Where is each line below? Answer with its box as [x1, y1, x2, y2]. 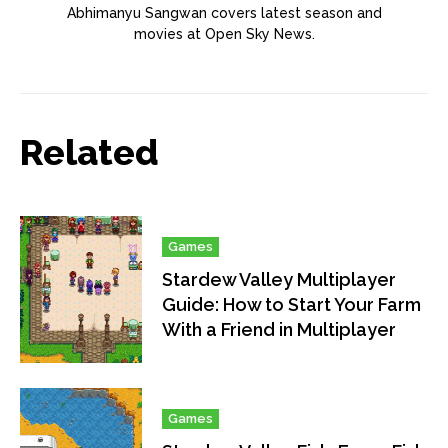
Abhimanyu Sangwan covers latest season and [66, 5, 382, 22]
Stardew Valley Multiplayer [162, 269, 397, 291]
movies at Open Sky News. [133, 26, 315, 43]
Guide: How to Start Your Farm [162, 294, 422, 316]
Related [20, 131, 159, 174]
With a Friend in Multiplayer [162, 319, 397, 341]
